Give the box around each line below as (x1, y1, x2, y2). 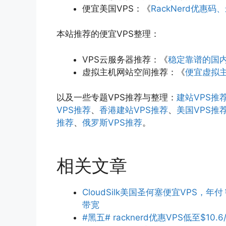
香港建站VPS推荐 (99, 105, 168, 116)
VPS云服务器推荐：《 (82, 54, 168, 65)
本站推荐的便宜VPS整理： (56, 29, 159, 39)
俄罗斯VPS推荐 (82, 118, 142, 128)
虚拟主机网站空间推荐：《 (82, 67, 185, 77)
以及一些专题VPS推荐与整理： (56, 92, 177, 103)
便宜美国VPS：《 (82, 3, 151, 14)
